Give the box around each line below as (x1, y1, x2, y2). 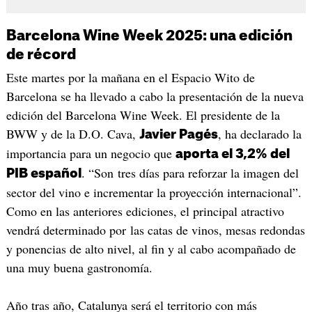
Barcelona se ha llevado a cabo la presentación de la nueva (6, 87, 304, 104)
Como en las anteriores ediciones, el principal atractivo (6, 202, 284, 219)
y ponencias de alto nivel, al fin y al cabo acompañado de (6, 240, 296, 257)
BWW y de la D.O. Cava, (6, 125, 139, 142)
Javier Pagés (139, 127, 218, 141)
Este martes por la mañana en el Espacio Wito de (6, 68, 255, 86)
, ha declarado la (217, 125, 302, 142)
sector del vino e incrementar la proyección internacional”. (6, 183, 302, 201)
